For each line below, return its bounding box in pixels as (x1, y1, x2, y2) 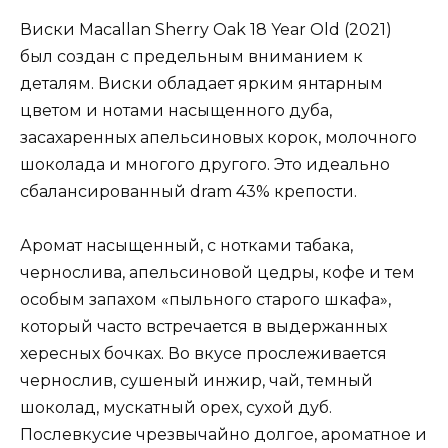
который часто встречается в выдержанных (20, 317, 387, 337)
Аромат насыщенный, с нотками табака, (20, 236, 353, 256)
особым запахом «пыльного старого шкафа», (20, 290, 391, 310)
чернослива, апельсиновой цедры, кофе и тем (20, 263, 415, 283)
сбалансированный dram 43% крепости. (20, 182, 357, 202)
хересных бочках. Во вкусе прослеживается (20, 344, 387, 364)
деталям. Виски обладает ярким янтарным (20, 74, 383, 94)
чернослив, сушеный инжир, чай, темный (20, 371, 373, 391)
